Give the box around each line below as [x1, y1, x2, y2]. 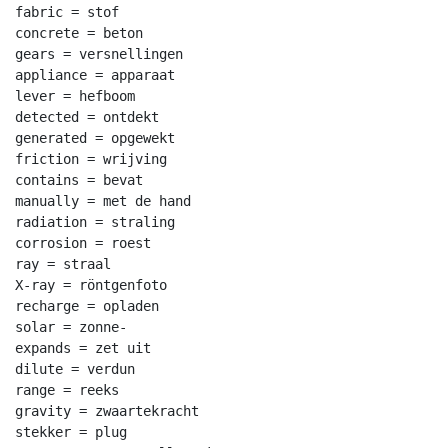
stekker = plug [15, 423, 127, 440]
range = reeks [15, 381, 119, 398]
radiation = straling [15, 213, 175, 230]
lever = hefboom [15, 87, 135, 104]
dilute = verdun [15, 360, 135, 377]
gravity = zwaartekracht [15, 402, 199, 419]
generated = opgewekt [15, 129, 175, 146]
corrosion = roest [15, 234, 151, 251]
